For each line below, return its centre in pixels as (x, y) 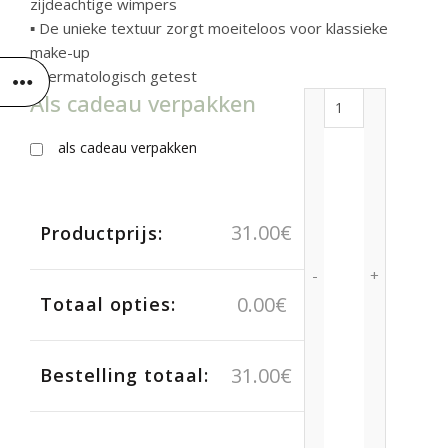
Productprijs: (101, 233)
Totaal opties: (108, 304)
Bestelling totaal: (124, 375)
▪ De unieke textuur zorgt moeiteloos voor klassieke (209, 28)
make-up (60, 52)
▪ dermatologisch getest (113, 76)
